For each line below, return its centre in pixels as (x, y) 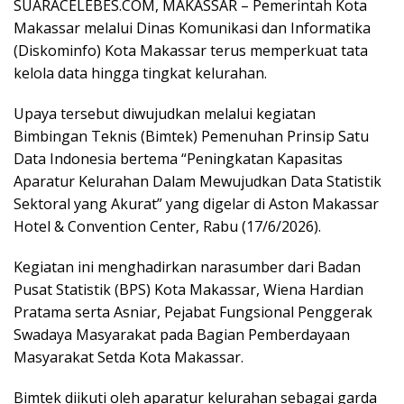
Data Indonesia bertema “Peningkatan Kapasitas (178, 159)
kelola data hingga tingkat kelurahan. (140, 73)
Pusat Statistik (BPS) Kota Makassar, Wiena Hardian (188, 290)
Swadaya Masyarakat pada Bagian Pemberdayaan (182, 335)
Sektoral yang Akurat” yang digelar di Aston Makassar (196, 204)
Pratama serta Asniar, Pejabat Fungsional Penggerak (193, 312)
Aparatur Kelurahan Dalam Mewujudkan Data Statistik (197, 182)
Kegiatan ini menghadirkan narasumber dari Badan (187, 267)
